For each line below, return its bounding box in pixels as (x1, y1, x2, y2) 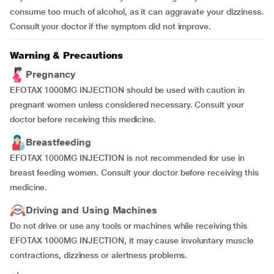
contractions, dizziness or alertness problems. (10, 250, 188, 260)
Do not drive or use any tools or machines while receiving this (10, 221, 248, 231)
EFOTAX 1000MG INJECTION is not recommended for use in (10, 153, 245, 163)
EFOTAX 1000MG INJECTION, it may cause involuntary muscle (10, 235, 254, 245)
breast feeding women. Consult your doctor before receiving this (10, 168, 259, 177)
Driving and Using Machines (26, 204, 157, 216)
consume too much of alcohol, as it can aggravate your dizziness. (10, 7, 264, 17)
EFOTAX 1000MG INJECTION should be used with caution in (10, 85, 245, 95)
